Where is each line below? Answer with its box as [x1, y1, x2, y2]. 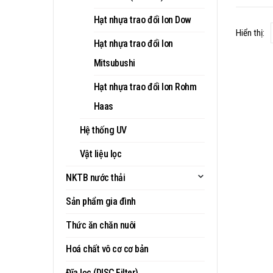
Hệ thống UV [79, 124, 127, 136]
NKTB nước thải [66, 172, 126, 183]
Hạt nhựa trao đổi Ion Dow [93, 14, 191, 26]
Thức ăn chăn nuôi [66, 219, 136, 231]
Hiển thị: [236, 27, 264, 38]
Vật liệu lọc [79, 148, 122, 160]
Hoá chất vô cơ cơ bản [66, 243, 149, 255]
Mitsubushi [93, 57, 135, 69]
